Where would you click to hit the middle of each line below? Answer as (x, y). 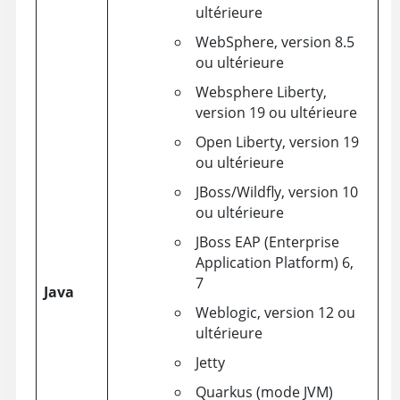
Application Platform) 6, (274, 263)
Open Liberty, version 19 (277, 142)
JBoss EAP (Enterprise (267, 242)
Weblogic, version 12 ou (275, 313)
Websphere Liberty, (261, 92)
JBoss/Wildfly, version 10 (276, 192)
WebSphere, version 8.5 (275, 42)
